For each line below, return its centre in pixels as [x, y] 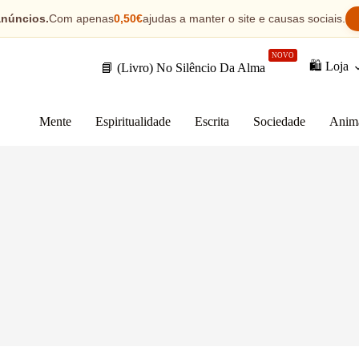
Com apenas [81, 18]
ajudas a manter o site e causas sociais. [244, 18]
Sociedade [279, 121]
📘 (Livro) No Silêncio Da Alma [184, 67]
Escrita [212, 121]
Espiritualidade [133, 121]
